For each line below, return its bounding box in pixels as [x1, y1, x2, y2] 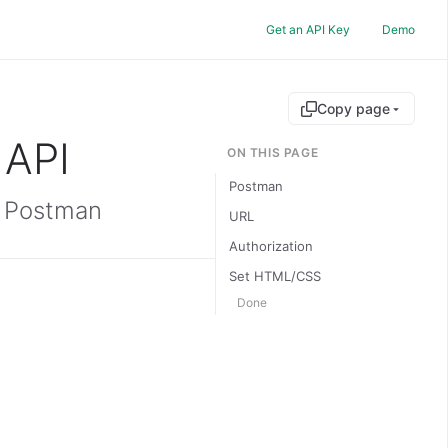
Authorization [229, 238, 313, 254]
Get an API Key [266, 21, 350, 37]
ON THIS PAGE [227, 145, 319, 160]
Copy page [317, 100, 390, 117]
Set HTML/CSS [229, 268, 321, 284]
